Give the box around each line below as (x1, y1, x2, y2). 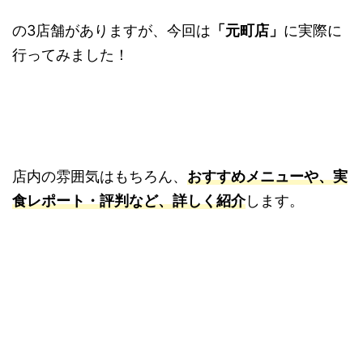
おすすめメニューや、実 (187, 168, 348, 186)
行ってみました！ (12, 46, 129, 64)
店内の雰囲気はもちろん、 (12, 168, 187, 186)
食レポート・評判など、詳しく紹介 (12, 192, 246, 210)
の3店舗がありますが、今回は (12, 22, 211, 40)
